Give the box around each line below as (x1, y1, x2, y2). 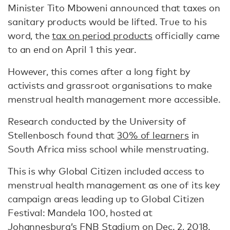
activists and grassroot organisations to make (8, 80, 212, 91)
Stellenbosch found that (8, 129, 118, 141)
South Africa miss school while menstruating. (8, 143, 212, 155)
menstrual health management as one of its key (8, 179, 220, 190)
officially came (152, 30, 220, 41)
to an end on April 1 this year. (8, 44, 137, 55)
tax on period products (52, 30, 152, 41)
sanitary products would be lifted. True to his (8, 16, 207, 27)
